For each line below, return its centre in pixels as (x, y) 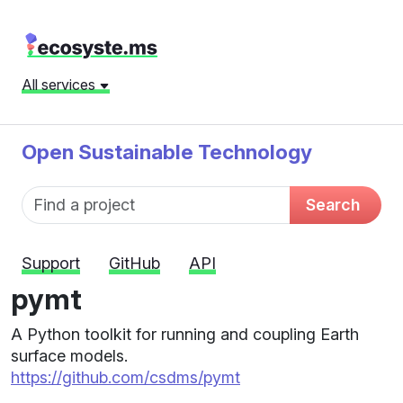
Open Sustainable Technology (167, 152)
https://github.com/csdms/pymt (125, 377)
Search (333, 205)
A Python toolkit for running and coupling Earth (185, 334)
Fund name (76, 196)
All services (60, 85)
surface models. (69, 356)
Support (51, 263)
